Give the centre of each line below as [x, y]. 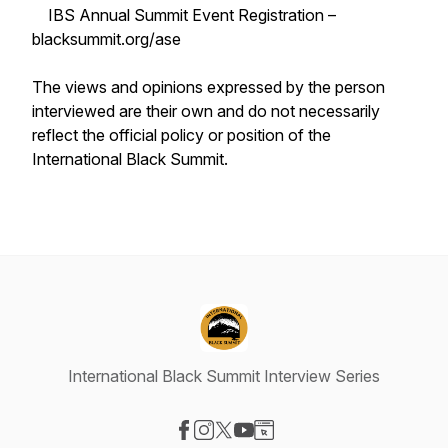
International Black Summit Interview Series [224, 376]
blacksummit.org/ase [106, 39]
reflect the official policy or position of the [181, 135]
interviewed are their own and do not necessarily [206, 111]
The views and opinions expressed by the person [208, 87]
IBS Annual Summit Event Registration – [184, 15]
